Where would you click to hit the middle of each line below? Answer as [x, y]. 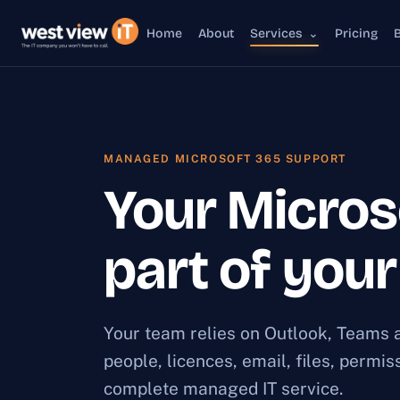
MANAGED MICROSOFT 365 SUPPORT [225, 158]
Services [278, 33]
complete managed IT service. [223, 388]
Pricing [357, 33]
